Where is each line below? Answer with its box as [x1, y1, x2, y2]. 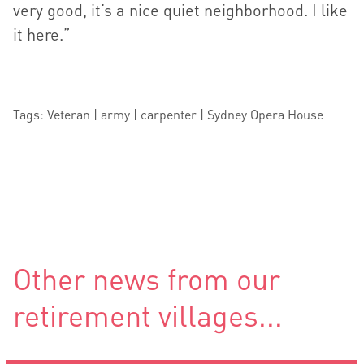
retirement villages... [13, 297, 283, 335]
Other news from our [13, 260, 280, 298]
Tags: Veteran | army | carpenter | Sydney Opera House [13, 106, 323, 123]
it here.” [13, 24, 71, 45]
